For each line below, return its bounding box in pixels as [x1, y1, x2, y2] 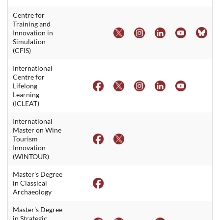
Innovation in [13, 28, 53, 37]
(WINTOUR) [13, 152, 49, 161]
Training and [13, 19, 51, 28]
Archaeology [13, 187, 52, 196]
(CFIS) [13, 46, 31, 55]
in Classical [13, 178, 47, 187]
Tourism [13, 134, 38, 143]
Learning [13, 90, 39, 99]
